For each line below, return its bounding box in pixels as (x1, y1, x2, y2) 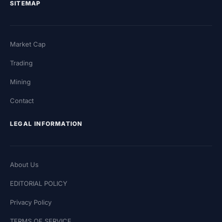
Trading (10, 58, 33, 67)
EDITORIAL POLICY (10, 179, 67, 187)
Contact (10, 96, 34, 105)
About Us (10, 160, 39, 168)
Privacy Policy (10, 198, 52, 206)
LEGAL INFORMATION (10, 119, 83, 127)
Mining (10, 77, 31, 86)
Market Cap (10, 40, 46, 48)
